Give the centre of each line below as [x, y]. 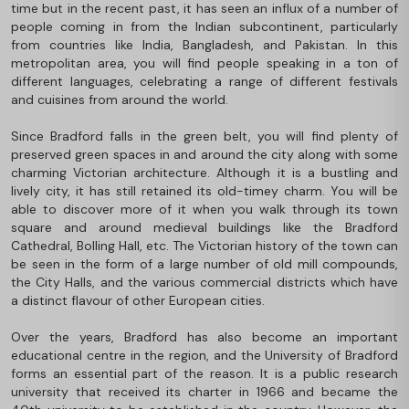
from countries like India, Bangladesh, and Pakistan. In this [204, 44]
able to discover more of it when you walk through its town [204, 209]
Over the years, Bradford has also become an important [204, 336]
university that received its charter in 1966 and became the [204, 391]
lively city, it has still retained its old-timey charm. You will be [204, 190]
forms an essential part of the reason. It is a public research [204, 373]
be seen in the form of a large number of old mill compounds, [204, 263]
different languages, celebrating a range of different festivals [204, 81]
